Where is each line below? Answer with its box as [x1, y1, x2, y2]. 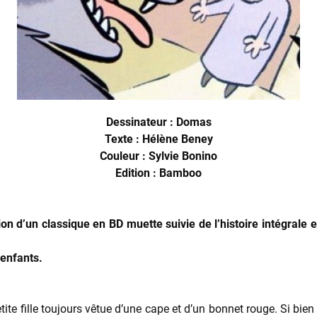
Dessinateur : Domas [105, 115, 212, 129]
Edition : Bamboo [115, 166, 202, 180]
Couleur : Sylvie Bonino [100, 149, 217, 163]
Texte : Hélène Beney [104, 132, 213, 146]
